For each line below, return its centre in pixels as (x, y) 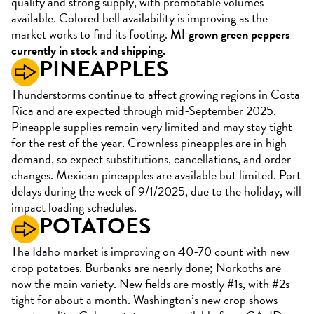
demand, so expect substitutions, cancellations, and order (151, 159)
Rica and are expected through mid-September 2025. (144, 111)
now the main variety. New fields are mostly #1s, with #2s (150, 284)
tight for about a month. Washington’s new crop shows (144, 300)
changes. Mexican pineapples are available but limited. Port (156, 175)
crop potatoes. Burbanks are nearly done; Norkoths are (146, 268)
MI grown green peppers (230, 34)
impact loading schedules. (74, 207)
